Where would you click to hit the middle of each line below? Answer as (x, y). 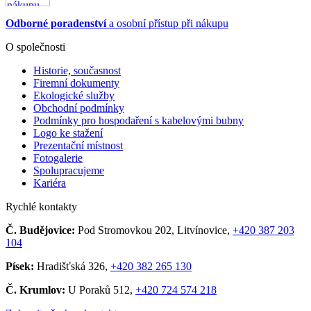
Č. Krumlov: (35, 289)
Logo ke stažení (68, 133)
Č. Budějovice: (40, 230)
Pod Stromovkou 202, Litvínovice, (154, 230)
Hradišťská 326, (72, 266)
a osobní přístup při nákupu (167, 23)
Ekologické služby (74, 95)
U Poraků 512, (100, 289)
